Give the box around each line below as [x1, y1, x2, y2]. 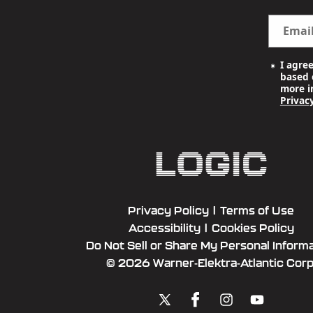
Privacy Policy [128, 205, 209, 217]
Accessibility [128, 222, 201, 235]
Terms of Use [220, 205, 294, 217]
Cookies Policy [211, 222, 294, 235]
